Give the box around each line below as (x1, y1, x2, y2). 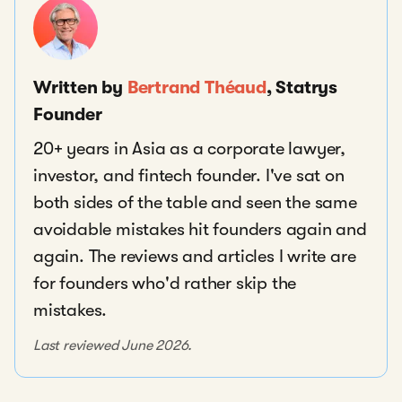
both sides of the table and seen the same (33, 192, 357, 213)
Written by (33, 77, 124, 98)
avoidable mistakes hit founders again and (33, 219, 367, 240)
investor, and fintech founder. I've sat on (33, 165, 345, 186)
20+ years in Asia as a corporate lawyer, (33, 138, 345, 159)
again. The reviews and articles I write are (33, 246, 356, 267)
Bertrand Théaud (127, 77, 267, 98)
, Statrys (266, 77, 338, 98)
